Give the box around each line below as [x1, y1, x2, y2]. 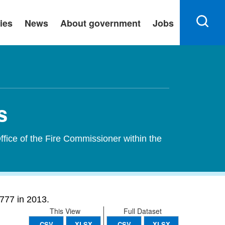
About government [60, 17, 141, 30]
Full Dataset [124, 206, 162, 216]
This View [49, 206, 80, 216]
